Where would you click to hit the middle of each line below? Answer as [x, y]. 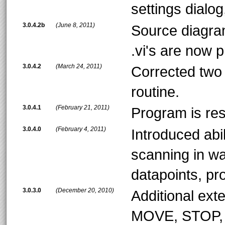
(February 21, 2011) [83, 108]
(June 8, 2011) [75, 25]
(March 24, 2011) [79, 66]
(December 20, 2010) [85, 191]
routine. [155, 92]
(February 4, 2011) [81, 129]
